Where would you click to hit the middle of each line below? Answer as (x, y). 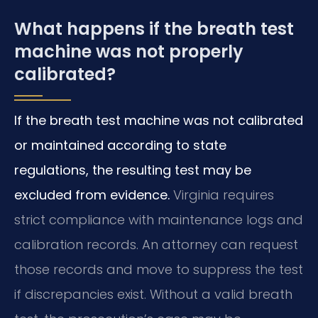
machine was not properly (129, 52)
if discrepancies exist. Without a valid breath (153, 295)
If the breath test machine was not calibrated (159, 121)
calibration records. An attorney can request (156, 245)
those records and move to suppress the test (159, 270)
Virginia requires (222, 195)
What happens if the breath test (154, 29)
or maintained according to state (120, 146)
